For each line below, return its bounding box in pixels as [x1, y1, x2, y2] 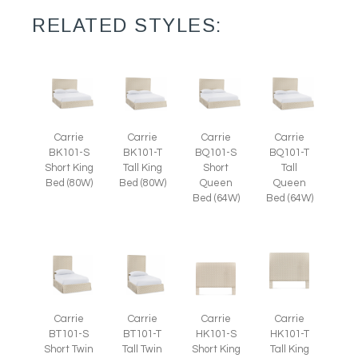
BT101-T [123, 328, 161, 340]
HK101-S [195, 328, 237, 340]
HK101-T [269, 328, 309, 340]
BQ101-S [195, 146, 237, 158]
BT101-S [49, 328, 89, 340]
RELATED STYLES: [32, 14, 222, 37]
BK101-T [122, 146, 162, 158]
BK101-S [48, 146, 89, 158]
